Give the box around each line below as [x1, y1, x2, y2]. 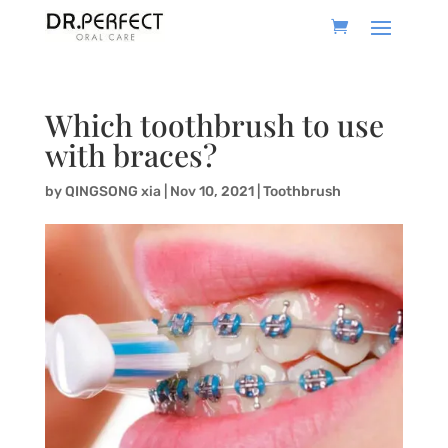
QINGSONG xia [64, 183, 161, 201]
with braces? [44, 135, 217, 176]
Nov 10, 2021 [169, 183, 254, 201]
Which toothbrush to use [44, 105, 384, 146]
